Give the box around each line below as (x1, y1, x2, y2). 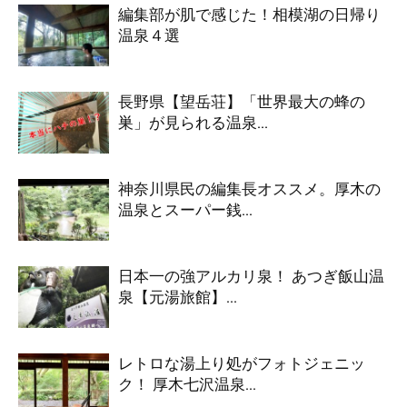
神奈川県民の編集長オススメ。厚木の (118, 179, 381, 198)
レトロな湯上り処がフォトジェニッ (118, 353, 365, 372)
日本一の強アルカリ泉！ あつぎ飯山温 (118, 266, 384, 285)
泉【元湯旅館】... (118, 287, 237, 306)
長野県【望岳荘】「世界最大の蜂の (118, 92, 365, 111)
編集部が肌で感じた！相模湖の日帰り (118, 5, 381, 24)
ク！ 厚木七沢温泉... (118, 374, 256, 393)
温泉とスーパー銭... (118, 200, 253, 219)
